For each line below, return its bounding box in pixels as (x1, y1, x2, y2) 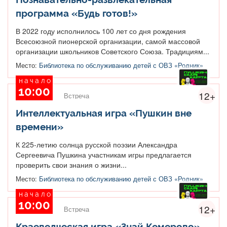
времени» (16, 121, 63, 132)
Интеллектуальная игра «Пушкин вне (16, 107, 192, 119)
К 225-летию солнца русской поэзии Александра (16, 139, 177, 149)
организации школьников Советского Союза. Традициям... (16, 46, 209, 56)
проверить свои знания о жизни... (16, 159, 127, 170)
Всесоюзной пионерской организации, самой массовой (16, 35, 200, 46)
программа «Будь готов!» (16, 7, 137, 19)
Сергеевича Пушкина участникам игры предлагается (16, 149, 192, 160)
